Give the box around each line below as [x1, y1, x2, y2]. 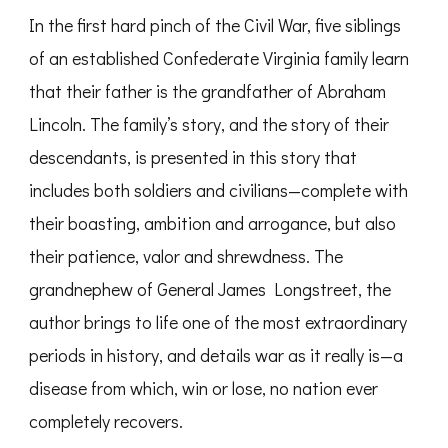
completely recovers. [29, 409, 183, 434]
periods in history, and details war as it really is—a [29, 343, 403, 368]
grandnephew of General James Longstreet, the [29, 277, 391, 302]
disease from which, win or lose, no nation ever [29, 376, 378, 401]
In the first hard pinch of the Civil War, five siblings [29, 13, 401, 38]
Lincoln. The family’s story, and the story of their [29, 112, 389, 137]
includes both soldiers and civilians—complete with [29, 178, 408, 203]
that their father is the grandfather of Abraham [29, 79, 386, 104]
